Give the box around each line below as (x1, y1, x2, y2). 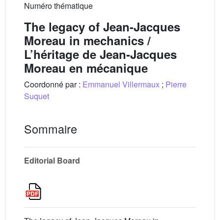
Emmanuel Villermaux (82, 78, 160, 90)
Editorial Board (24, 154, 80, 166)
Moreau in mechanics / (24, 31, 151, 49)
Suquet (24, 90, 49, 102)
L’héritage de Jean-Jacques (24, 45, 177, 62)
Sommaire (24, 120, 77, 137)
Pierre (165, 78, 187, 90)
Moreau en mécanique (24, 59, 148, 76)
